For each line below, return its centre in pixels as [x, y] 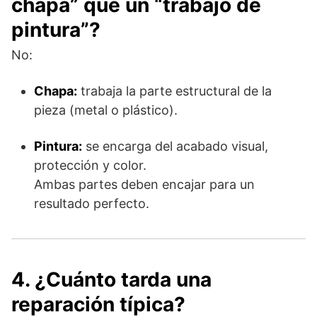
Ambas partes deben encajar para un [144, 184]
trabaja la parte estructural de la [174, 91]
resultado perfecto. [92, 203]
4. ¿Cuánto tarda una [111, 279]
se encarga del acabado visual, [175, 146]
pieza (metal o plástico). [106, 110]
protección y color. [90, 165]
